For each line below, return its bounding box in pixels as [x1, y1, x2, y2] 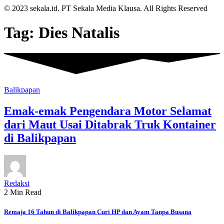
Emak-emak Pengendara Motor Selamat [4, 104, 211, 117]
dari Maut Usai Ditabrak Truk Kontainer [4, 117, 216, 131]
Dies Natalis [38, 23, 119, 42]
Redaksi [4, 178, 29, 187]
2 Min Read [4, 187, 41, 196]
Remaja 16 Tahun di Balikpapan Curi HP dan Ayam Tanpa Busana [4, 208, 191, 216]
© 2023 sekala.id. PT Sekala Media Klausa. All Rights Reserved [4, 4, 207, 12]
